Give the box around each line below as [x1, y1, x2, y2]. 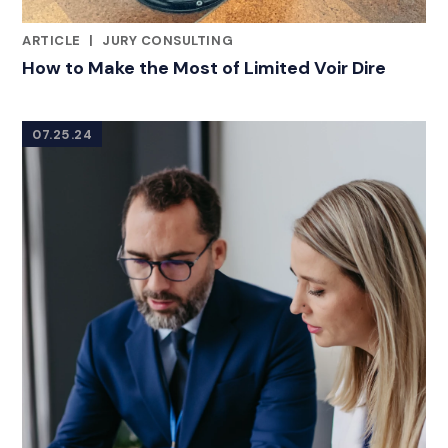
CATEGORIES [21, 46, 112, 64]
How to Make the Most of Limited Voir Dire [22, 56, 386, 81]
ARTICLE [22, 32, 85, 50]
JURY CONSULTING [102, 32, 234, 50]
